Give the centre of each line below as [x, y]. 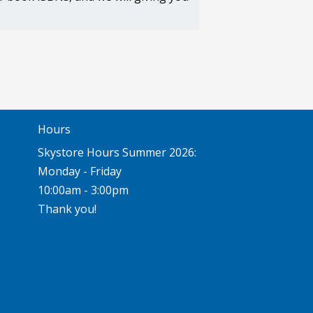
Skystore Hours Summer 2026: [118, 153]
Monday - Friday [79, 172]
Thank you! [67, 209]
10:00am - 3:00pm [83, 190]
